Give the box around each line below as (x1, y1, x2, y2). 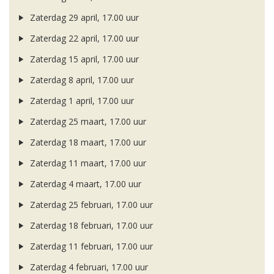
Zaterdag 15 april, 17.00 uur (27, 53, 139, 65)
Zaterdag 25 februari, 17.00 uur (27, 199, 153, 211)
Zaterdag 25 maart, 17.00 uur (27, 116, 146, 128)
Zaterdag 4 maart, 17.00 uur (27, 178, 141, 190)
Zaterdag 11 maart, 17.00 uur (27, 157, 146, 169)
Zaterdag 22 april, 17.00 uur (27, 32, 139, 45)
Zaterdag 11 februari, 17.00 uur (27, 240, 153, 253)
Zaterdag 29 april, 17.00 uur (27, 12, 139, 24)
